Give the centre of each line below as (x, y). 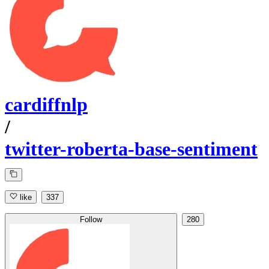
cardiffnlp (46, 105)
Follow (91, 220)
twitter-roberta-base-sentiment (131, 149)
